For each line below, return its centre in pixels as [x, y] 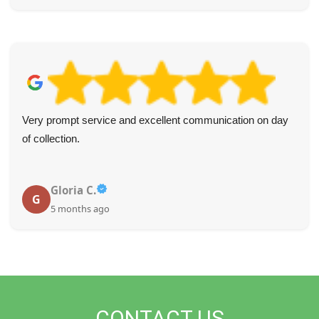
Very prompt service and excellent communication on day [155, 120]
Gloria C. [73, 190]
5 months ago [80, 209]
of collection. [51, 139]
